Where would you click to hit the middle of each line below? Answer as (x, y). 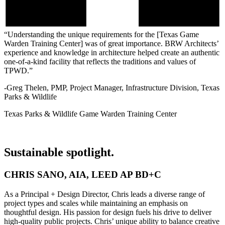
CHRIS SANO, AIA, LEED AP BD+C (83, 174)
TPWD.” (18, 71)
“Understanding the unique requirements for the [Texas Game (101, 35)
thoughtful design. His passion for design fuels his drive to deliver (108, 212)
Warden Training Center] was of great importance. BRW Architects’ (111, 44)
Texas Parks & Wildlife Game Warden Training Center (90, 114)
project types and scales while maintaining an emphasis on (96, 203)
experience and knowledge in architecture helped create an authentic (112, 53)
